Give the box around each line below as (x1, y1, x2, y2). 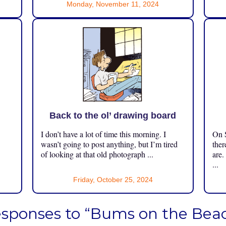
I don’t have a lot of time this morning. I (40, 129, 166, 140)
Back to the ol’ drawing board (49, 110, 177, 121)
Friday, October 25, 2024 (73, 176, 153, 184)
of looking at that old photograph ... (40, 149, 153, 160)
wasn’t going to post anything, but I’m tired (40, 139, 178, 150)
